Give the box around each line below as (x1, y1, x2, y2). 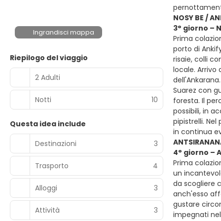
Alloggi (35, 183, 57, 193)
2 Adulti (35, 72, 60, 82)
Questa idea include (10, 119, 86, 129)
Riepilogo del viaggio (10, 53, 88, 63)
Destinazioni (35, 138, 76, 148)
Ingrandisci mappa (33, 28, 95, 37)
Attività (35, 205, 60, 215)
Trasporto (35, 160, 69, 171)
